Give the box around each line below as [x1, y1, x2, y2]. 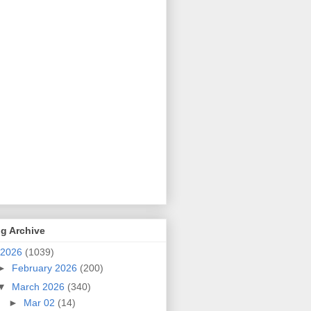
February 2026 [11, 262, 80, 274]
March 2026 [11, 280, 67, 292]
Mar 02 [23, 296, 58, 308]
